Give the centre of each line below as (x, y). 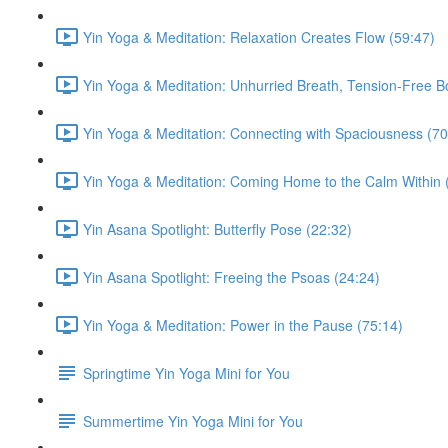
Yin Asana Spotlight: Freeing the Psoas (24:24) (231, 276)
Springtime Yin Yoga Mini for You (186, 372)
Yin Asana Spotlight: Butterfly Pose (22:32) (217, 228)
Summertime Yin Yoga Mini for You (193, 420)
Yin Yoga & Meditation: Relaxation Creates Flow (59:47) (259, 36)
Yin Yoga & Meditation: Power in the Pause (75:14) (243, 324)
